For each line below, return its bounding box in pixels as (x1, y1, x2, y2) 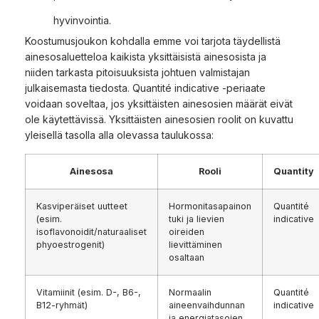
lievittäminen (169, 239, 222, 250)
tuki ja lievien (169, 213, 224, 224)
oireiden (169, 226, 204, 237)
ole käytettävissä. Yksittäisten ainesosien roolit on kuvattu (25, 113, 293, 125)
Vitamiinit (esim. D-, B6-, (36, 286, 141, 298)
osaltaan (169, 251, 204, 263)
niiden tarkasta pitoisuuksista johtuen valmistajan (25, 66, 250, 78)
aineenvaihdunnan (169, 299, 245, 310)
